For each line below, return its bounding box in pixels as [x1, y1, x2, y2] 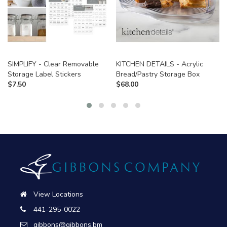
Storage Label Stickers [8, 69, 81, 79]
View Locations [33, 190, 83, 200]
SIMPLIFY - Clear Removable [8, 59, 99, 69]
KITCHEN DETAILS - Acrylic [116, 59, 203, 69]
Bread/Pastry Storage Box [116, 69, 200, 79]
